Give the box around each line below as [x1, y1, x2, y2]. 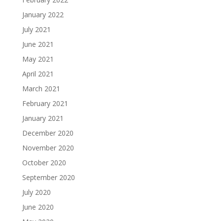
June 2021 [22, 39, 54, 49]
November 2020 [22, 143, 74, 153]
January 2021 [22, 113, 64, 123]
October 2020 [22, 158, 66, 168]
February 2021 [22, 99, 68, 109]
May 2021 [22, 54, 54, 64]
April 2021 [22, 69, 54, 79]
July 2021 [22, 25, 51, 35]
